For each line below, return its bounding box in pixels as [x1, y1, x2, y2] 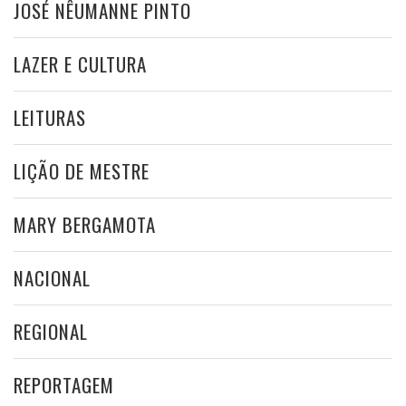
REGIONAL [14, 316, 88, 345]
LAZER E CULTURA [14, 49, 147, 78]
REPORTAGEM [14, 370, 114, 399]
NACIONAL [14, 263, 91, 292]
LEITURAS [14, 102, 86, 131]
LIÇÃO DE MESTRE [14, 156, 150, 185]
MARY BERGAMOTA [14, 209, 156, 238]
